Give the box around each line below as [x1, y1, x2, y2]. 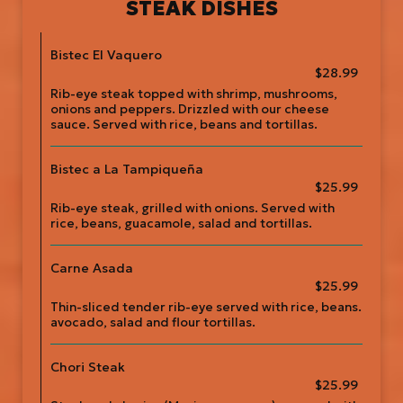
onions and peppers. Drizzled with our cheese [50, 102, 329, 117]
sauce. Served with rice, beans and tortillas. [50, 117, 318, 132]
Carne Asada [50, 260, 133, 276]
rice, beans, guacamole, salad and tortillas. [50, 216, 312, 231]
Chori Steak [50, 359, 125, 375]
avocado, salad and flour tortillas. [50, 315, 255, 330]
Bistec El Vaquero [50, 47, 162, 63]
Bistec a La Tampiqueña [50, 161, 203, 177]
